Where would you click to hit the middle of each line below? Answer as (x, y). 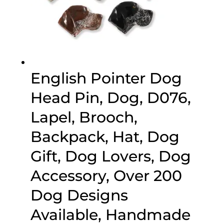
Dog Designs (79, 195)
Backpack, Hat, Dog (105, 137)
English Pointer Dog (106, 78)
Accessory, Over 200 (106, 176)
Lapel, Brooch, (84, 117)
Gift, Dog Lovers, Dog (110, 156)
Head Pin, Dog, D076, (110, 98)
